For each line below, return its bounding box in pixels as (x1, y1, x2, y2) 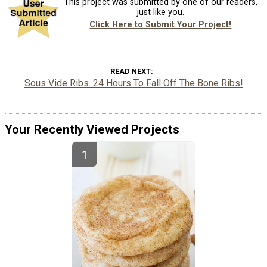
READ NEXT (110, 67, 151, 76)
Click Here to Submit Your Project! (89, 19, 232, 30)
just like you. (136, 7, 184, 17)
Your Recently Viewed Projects (5, 122, 179, 136)
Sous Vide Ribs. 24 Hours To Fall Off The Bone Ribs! (24, 77, 243, 89)
